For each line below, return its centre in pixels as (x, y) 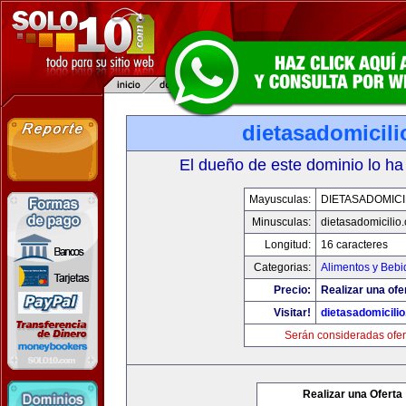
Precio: (292, 290)
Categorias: (282, 267)
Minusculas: (281, 222)
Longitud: (288, 245)
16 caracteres (354, 245)
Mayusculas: (280, 199)
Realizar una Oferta (353, 394)
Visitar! (292, 313)
